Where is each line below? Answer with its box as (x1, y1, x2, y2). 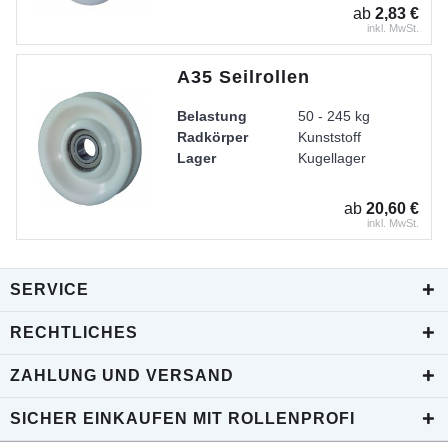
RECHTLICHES (10, 323, 138, 341)
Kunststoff (298, 128, 362, 145)
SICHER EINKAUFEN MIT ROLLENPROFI (10, 409, 355, 427)
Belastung (177, 107, 248, 124)
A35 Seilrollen (177, 66, 311, 87)
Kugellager (298, 149, 367, 166)
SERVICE (10, 280, 89, 298)
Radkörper (177, 128, 249, 145)
